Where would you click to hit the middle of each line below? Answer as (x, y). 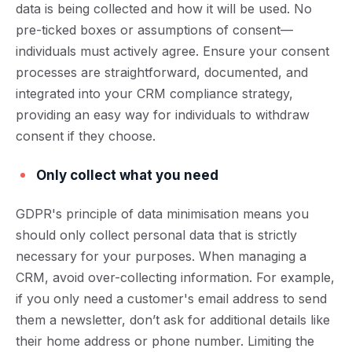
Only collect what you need (127, 175)
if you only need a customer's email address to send (171, 299)
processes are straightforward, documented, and (162, 72)
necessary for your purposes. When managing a (161, 256)
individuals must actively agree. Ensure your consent (172, 51)
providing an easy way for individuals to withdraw (163, 115)
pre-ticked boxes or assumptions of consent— (154, 30)
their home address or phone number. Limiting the (165, 341)
